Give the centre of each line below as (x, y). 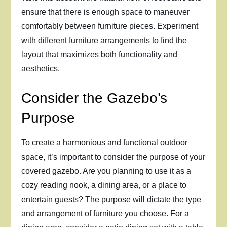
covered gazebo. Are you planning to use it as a (106, 171)
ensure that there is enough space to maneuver (106, 12)
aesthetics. (41, 69)
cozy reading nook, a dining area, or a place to (104, 185)
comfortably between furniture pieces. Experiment (110, 26)
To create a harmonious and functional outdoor (105, 143)
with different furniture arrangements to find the (104, 40)
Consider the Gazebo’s (94, 98)
